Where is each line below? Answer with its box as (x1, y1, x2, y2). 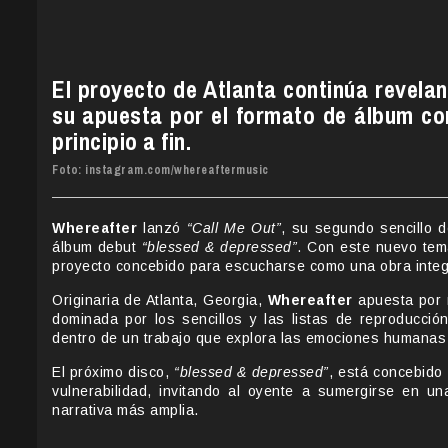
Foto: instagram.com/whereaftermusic (52, 162, 269, 179)
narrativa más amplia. (52, 402, 199, 419)
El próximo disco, (52, 364, 175, 381)
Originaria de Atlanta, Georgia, (52, 292, 268, 309)
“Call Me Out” (186, 220, 282, 237)
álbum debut (52, 239, 142, 256)
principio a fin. (52, 125, 191, 158)
